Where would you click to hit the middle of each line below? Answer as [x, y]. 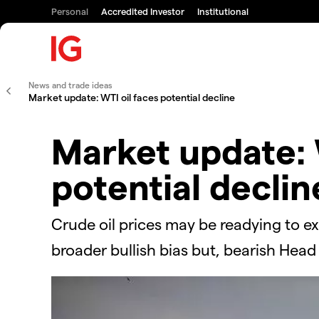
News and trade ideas [70, 85]
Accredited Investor [143, 11]
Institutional [223, 11]
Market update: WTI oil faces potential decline [132, 97]
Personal [70, 11]
